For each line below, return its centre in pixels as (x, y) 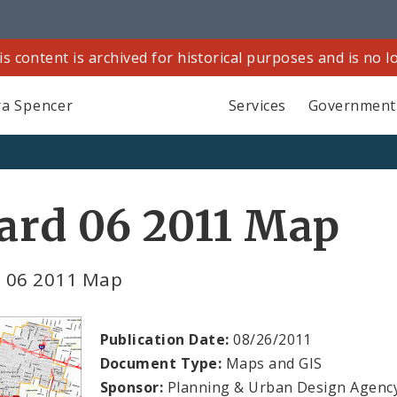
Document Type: (161, 363)
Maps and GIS (272, 363)
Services (257, 105)
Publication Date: (164, 339)
